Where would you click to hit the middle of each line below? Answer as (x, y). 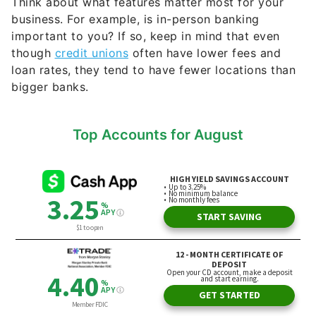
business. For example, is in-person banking (135, 19)
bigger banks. (50, 87)
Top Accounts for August (158, 135)
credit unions (91, 53)
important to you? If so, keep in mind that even (146, 36)
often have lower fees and (205, 53)
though (33, 53)
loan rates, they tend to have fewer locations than (153, 70)
